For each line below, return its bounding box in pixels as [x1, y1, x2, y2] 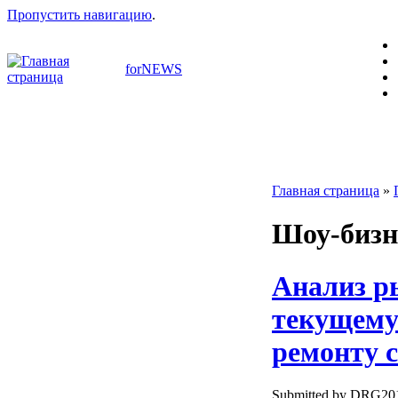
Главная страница [272, 183, 379, 198]
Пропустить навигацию [7, 7, 152, 22]
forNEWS [125, 61, 182, 76]
